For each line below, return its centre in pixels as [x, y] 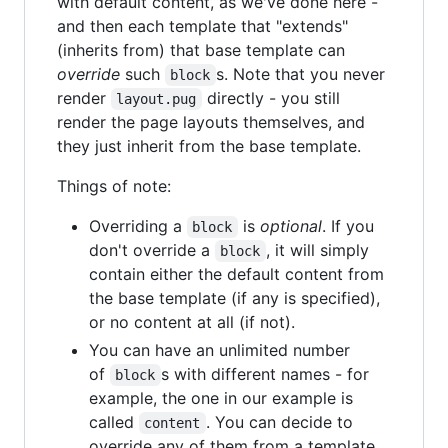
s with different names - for [267, 373]
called [114, 421]
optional [290, 225]
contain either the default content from [236, 273]
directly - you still [273, 97]
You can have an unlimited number [219, 349]
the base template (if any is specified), [234, 297]
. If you [350, 225]
